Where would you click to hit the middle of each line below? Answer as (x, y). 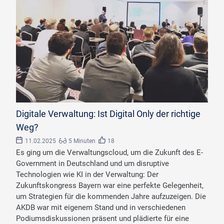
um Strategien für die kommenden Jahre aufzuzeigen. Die (111, 197)
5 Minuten (82, 141)
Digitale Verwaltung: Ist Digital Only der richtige (108, 114)
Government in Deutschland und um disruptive (92, 164)
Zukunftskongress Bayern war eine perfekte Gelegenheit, (110, 186)
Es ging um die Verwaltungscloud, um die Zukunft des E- (109, 153)
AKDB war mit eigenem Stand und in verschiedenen (101, 208)
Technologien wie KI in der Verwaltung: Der (87, 175)
